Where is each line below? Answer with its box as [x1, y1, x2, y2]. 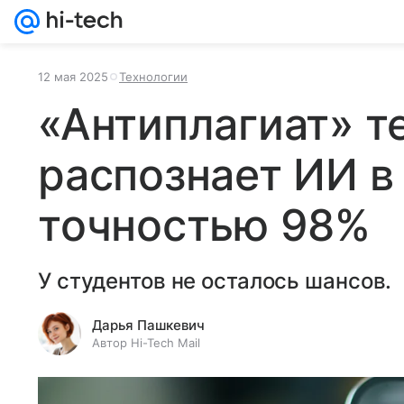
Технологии [119, 69, 188, 84]
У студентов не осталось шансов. [38, 268, 392, 294]
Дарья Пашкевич [92, 317, 205, 334]
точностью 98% [38, 198, 371, 252]
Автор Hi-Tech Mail [92, 335, 200, 350]
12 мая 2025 [38, 69, 108, 84]
